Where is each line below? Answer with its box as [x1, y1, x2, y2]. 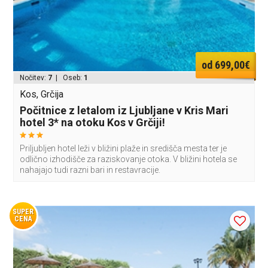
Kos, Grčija [20, 88, 64, 100]
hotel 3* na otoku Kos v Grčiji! [20, 115, 166, 129]
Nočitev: [20, 73, 48, 82]
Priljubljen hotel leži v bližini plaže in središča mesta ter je [20, 143, 227, 153]
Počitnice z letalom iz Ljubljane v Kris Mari [20, 103, 229, 117]
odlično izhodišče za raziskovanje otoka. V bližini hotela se [20, 154, 237, 164]
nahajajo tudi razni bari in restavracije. [20, 165, 161, 175]
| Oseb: [52, 73, 84, 82]
